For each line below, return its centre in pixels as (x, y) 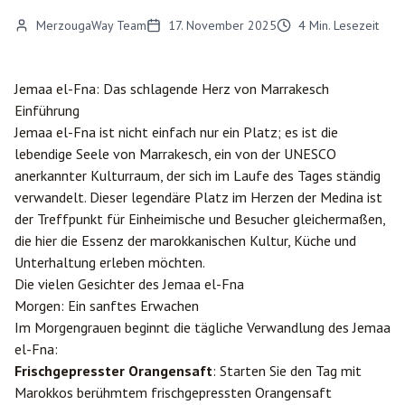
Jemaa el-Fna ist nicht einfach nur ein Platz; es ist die (176, 132)
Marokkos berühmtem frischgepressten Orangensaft (173, 392)
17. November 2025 (222, 25)
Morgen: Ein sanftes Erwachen (107, 306)
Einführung (47, 110)
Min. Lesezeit (344, 25)
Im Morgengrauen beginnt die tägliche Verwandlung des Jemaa (202, 327)
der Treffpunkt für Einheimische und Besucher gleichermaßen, (200, 219)
